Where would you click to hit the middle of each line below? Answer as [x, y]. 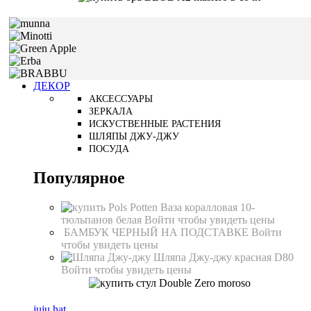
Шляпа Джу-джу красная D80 [224, 257]
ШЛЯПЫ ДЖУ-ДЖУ [134, 136]
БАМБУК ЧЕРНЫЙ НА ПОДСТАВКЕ [158, 232]
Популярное [79, 177]
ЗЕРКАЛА [111, 111]
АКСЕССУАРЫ [121, 99]
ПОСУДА [109, 149]
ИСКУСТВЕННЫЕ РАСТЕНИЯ [155, 124]
